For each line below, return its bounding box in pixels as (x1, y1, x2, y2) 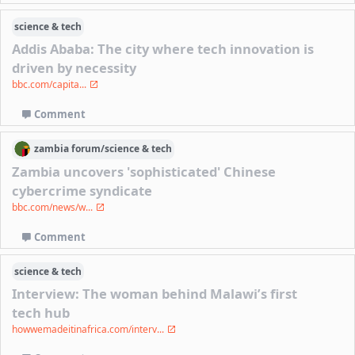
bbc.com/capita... (12, 77, 90, 91)
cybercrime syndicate (12, 181, 153, 200)
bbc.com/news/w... (12, 200, 96, 214)
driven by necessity (12, 58, 137, 77)
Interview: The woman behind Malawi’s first (12, 284, 298, 303)
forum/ (71, 142, 105, 156)
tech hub (12, 303, 71, 322)
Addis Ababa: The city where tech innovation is (12, 39, 315, 58)
